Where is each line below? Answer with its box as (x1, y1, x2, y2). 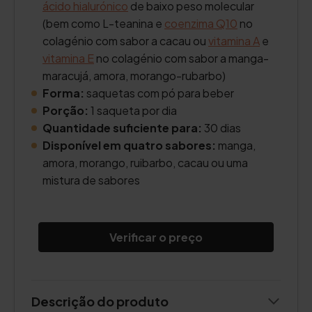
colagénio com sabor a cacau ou (42, 33, 208, 48)
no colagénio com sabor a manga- (94, 51, 269, 65)
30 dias (202, 120, 241, 135)
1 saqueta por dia (91, 103, 177, 118)
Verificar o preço (109, 230, 203, 244)
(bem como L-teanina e (42, 16, 164, 31)
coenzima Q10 (164, 16, 237, 31)
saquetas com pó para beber (84, 86, 234, 100)
